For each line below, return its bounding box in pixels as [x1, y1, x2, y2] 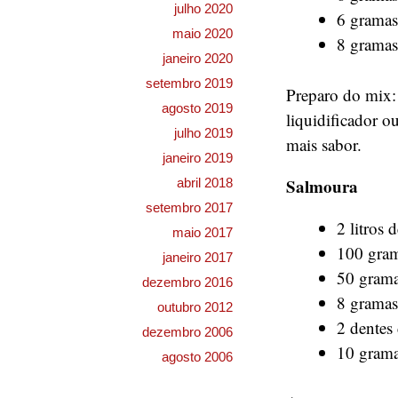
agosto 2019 [162, 100, 233, 115]
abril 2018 [177, 175, 233, 190]
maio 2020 [172, 26, 233, 41]
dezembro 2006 [142, 324, 233, 339]
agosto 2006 [162, 349, 233, 364]
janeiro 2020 [163, 51, 233, 66]
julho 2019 [174, 125, 233, 140]
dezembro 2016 [142, 275, 233, 290]
